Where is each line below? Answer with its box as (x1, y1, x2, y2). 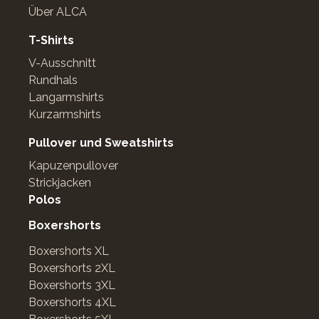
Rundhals (28, 73, 78, 87)
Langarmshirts (28, 90, 104, 104)
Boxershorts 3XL (28, 278, 115, 292)
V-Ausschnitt (28, 56, 96, 70)
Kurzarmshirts (28, 108, 101, 121)
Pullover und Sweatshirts (28, 136, 174, 150)
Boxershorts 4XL (28, 296, 116, 309)
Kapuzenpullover (28, 159, 118, 172)
